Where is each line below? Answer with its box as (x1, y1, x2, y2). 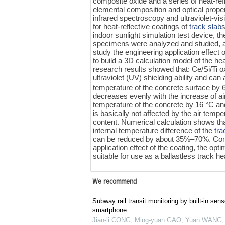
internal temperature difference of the (93, 126, 215, 135)
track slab (189, 22, 222, 31)
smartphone (92, 206, 127, 214)
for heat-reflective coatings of (93, 22, 190, 31)
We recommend (92, 178, 137, 187)
